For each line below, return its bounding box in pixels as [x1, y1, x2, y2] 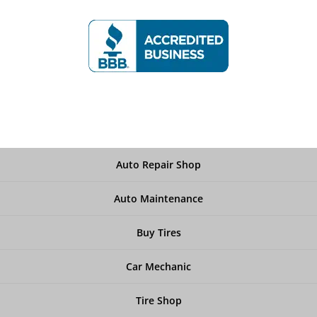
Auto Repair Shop [116, 157, 201, 171]
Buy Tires [136, 225, 181, 239]
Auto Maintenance [114, 191, 203, 205]
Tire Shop [135, 293, 182, 307]
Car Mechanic [126, 259, 191, 273]
